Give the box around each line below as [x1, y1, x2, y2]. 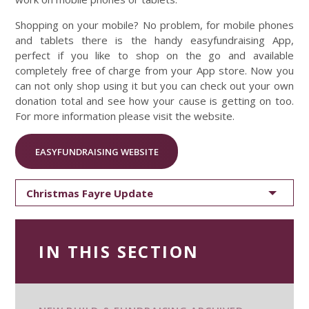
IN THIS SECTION [39, 240, 199, 263]
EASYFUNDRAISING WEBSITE [34, 145, 159, 158]
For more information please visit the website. [15, 109, 235, 123]
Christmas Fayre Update [26, 186, 154, 200]
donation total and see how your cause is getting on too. [15, 94, 294, 108]
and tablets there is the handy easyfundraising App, [15, 33, 294, 48]
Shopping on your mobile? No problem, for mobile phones [15, 18, 294, 32]
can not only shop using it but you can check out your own [15, 79, 294, 93]
